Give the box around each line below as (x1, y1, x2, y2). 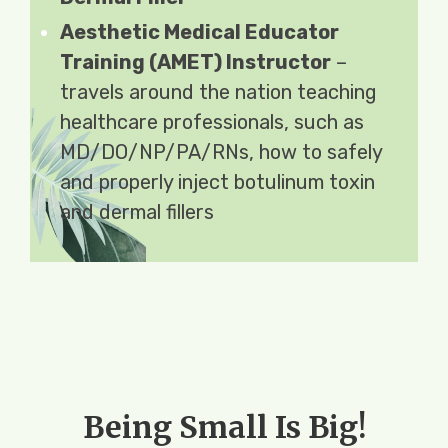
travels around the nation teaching (60, 79, 377, 104)
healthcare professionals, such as (60, 109, 364, 134)
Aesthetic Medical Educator (60, 19, 339, 44)
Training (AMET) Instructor (60, 49, 331, 74)
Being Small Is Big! (82, 407, 366, 446)
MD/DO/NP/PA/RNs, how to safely (60, 139, 382, 164)
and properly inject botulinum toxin (60, 169, 375, 194)
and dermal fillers (60, 199, 214, 224)
